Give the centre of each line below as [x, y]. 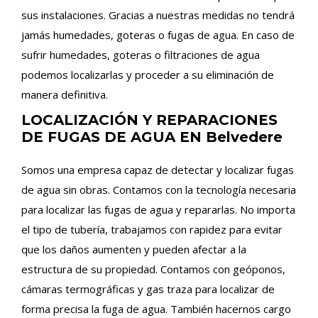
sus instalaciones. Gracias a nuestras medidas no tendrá [158, 15]
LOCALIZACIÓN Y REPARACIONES [149, 120]
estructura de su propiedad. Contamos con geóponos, [153, 269]
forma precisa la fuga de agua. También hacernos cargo [156, 309]
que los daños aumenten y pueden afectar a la [134, 249]
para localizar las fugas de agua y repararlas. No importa [158, 209]
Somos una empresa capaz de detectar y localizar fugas [158, 170]
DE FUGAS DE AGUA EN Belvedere [152, 137]
